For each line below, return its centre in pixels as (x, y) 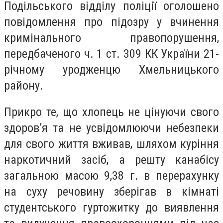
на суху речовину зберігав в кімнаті (111, 192)
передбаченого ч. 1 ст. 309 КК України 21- (111, 54)
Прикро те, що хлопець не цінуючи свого (111, 112)
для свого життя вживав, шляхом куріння (111, 144)
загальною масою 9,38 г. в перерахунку (111, 176)
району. (27, 85)
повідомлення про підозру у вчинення (111, 22)
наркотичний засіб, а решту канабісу (111, 160)
